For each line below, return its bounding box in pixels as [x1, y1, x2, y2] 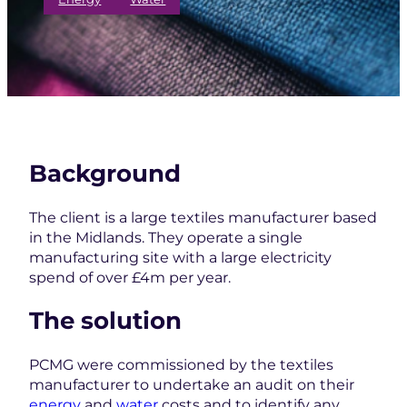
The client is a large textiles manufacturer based [29, 207, 377, 226]
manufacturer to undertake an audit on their [29, 374, 354, 393]
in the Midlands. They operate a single [29, 227, 303, 246]
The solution [29, 306, 182, 335]
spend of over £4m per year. [29, 267, 231, 286]
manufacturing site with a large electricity [29, 247, 332, 266]
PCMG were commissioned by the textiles [29, 354, 333, 373]
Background [29, 159, 181, 188]
